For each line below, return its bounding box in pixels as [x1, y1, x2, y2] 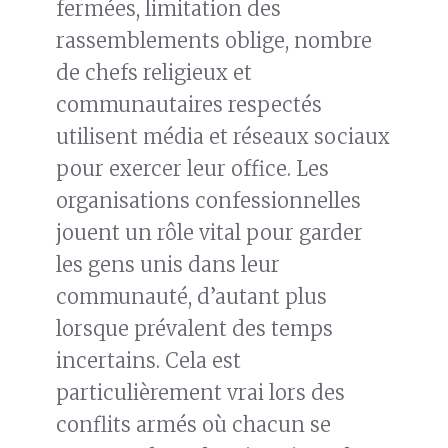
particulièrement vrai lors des [56, 380, 345, 406]
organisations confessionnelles [56, 188, 361, 214]
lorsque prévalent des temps [56, 316, 333, 342]
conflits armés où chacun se [56, 412, 331, 438]
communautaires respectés [56, 92, 322, 118]
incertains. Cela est [56, 348, 241, 374]
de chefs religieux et [56, 60, 252, 86]
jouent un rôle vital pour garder [56, 220, 363, 246]
